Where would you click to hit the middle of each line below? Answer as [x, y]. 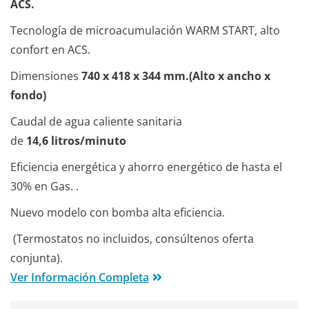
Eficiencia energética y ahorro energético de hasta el [146, 167]
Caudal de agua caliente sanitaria [96, 122]
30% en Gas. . [44, 187]
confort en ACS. [50, 50]
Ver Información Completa [80, 278]
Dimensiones [46, 76]
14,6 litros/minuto [76, 141]
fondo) [28, 96]
